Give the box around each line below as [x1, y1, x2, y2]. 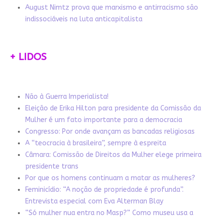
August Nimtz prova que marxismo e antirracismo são [25, 3, 198, 12]
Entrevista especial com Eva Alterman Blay [25, 197, 163, 205]
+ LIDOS [9, 50, 46, 63]
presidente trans [25, 162, 78, 170]
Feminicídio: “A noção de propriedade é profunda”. [25, 185, 184, 194]
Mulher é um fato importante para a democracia [25, 115, 182, 124]
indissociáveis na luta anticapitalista [25, 15, 142, 23]
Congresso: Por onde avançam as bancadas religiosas [25, 127, 195, 136]
